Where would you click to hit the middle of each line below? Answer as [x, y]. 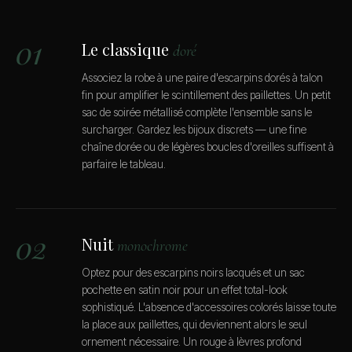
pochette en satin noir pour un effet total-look [185, 290]
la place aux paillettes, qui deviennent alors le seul [194, 325]
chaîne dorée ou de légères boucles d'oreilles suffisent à [208, 147]
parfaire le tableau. [124, 164]
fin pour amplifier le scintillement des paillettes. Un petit [206, 95]
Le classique [127, 49]
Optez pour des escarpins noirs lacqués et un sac [193, 273]
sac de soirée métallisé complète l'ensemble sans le [197, 112]
